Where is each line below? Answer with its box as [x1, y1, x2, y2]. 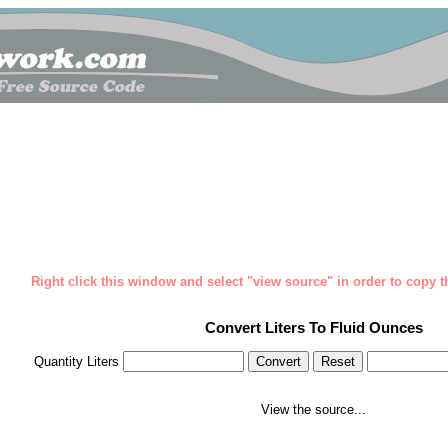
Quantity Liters [34, 354, 123, 370]
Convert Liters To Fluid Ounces [204, 319, 423, 337]
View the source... [261, 402, 366, 418]
